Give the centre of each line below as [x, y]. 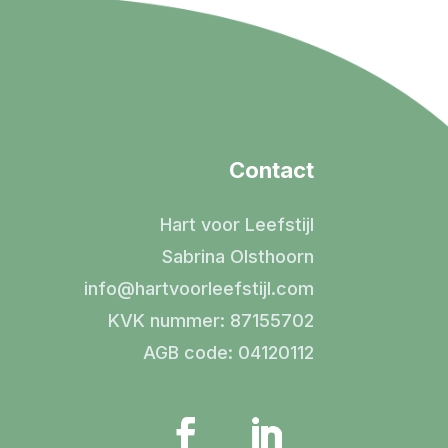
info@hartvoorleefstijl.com [198, 289]
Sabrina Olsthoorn [237, 257]
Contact [271, 170]
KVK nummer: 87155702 [210, 321]
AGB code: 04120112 [228, 353]
